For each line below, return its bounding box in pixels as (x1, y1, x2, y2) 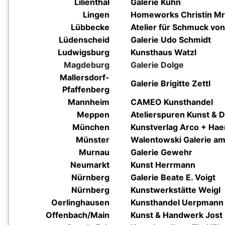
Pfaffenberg (62, 84, 109, 94)
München (72, 122, 109, 132)
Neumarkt (70, 160, 109, 170)
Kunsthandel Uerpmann (131, 197, 223, 207)
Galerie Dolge (131, 60, 184, 70)
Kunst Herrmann (131, 160, 195, 170)
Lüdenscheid (59, 35, 109, 45)
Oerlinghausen (51, 197, 109, 207)
